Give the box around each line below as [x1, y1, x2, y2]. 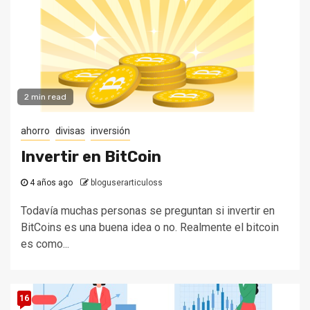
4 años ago [28, 178, 73, 188]
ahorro [21, 125, 50, 136]
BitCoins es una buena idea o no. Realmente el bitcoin [21, 221, 279, 234]
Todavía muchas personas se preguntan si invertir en [21, 204, 275, 217]
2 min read [24, 92, 66, 102]
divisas [55, 125, 85, 136]
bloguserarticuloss [91, 178, 163, 188]
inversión [91, 125, 130, 136]
